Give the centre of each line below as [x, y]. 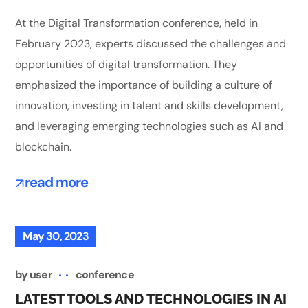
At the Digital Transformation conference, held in [137, 23]
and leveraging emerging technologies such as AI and [150, 126]
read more [56, 183]
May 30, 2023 [56, 236]
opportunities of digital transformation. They [126, 65]
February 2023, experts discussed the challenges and [151, 44]
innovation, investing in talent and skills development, [150, 106]
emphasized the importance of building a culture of [144, 85]
